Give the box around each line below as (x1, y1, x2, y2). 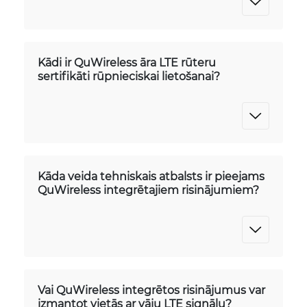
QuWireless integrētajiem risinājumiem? (38, 182, 259, 197)
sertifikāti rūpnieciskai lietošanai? (38, 69, 220, 83)
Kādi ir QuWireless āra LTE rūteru (38, 55, 216, 69)
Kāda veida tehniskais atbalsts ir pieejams (38, 169, 265, 183)
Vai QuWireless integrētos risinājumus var (38, 282, 265, 297)
